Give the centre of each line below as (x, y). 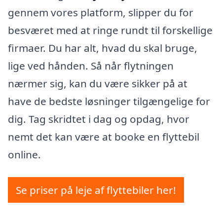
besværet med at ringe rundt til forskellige (110, 30)
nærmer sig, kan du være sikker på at (98, 84)
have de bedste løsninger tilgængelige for (109, 101)
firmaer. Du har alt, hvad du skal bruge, (103, 48)
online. (24, 155)
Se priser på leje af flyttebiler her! (96, 190)
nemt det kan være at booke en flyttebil (104, 137)
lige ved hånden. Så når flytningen (91, 66)
